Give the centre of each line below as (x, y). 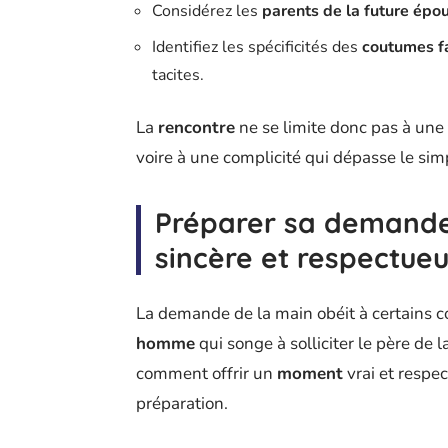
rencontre (196, 127)
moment (310, 373)
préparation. (182, 403)
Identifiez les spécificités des (257, 46)
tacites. (178, 74)
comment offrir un (206, 373)
